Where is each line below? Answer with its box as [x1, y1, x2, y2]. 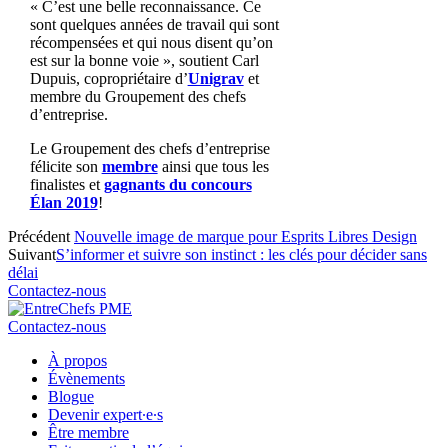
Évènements [48, 370, 125, 388]
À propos [48, 352, 107, 370]
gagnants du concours [103, 176, 252, 194]
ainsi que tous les [157, 158, 269, 176]
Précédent [8, 228, 70, 246]
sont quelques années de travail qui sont [29, 16, 279, 34]
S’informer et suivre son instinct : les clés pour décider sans [56, 246, 427, 264]
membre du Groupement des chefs [29, 88, 246, 106]
